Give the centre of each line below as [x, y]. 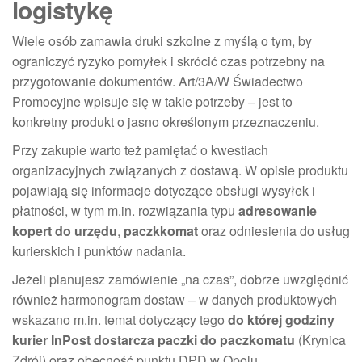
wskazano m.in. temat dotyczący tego [120, 319]
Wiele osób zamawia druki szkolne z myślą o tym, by [162, 40]
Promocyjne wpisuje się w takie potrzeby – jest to [152, 101]
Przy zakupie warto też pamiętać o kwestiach [140, 149]
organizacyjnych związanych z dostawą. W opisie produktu [180, 170]
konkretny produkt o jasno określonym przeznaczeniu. [166, 121]
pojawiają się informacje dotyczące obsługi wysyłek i [164, 190]
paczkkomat [161, 230]
